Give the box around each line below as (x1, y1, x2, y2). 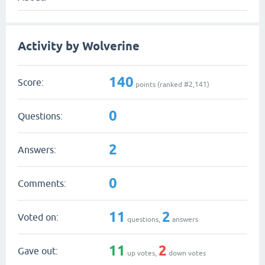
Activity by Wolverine (18, 39, 140, 53)
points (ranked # (134, 80, 189, 89)
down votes (167, 248, 206, 257)
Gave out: (18, 245, 58, 256)
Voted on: (18, 211, 59, 222)
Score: (18, 76, 44, 88)
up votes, (125, 248, 159, 257)
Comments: (18, 177, 66, 189)
